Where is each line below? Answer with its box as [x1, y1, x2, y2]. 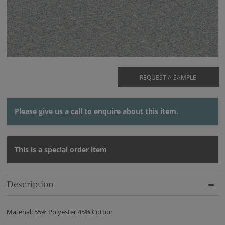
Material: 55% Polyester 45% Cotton [6, 207, 113, 216]
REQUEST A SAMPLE [140, 73, 197, 82]
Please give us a [14, 106, 71, 116]
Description [6, 179, 54, 190]
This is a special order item [14, 144, 107, 154]
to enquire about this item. [82, 106, 178, 116]
